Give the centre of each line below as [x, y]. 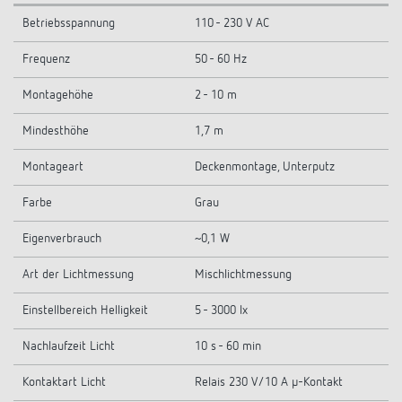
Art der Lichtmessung [78, 275]
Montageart [53, 167]
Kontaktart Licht [64, 383]
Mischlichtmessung [243, 275]
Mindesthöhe [56, 131]
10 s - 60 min [228, 347]
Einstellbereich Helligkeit [85, 311]
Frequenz [46, 60]
